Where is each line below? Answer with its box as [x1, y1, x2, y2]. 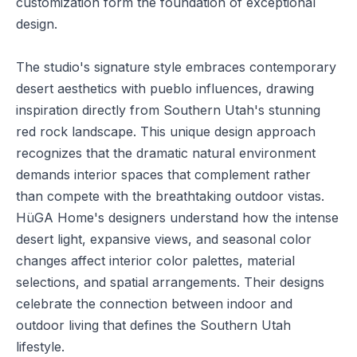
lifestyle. [16, 339, 65, 355]
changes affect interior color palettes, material [16, 253, 295, 269]
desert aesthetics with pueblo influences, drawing [16, 80, 314, 96]
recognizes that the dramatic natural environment [16, 145, 316, 161]
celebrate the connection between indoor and [16, 296, 292, 312]
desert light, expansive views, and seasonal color [16, 231, 312, 247]
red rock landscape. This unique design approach [16, 124, 316, 139]
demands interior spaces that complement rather [16, 167, 311, 182]
